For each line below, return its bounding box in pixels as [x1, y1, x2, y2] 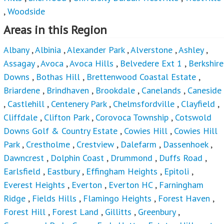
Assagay [3, 57, 34, 69]
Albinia [35, 44, 61, 56]
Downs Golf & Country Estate [3, 125, 117, 137]
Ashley [178, 44, 203, 56]
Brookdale [95, 84, 135, 96]
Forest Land [52, 206, 98, 218]
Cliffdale [3, 111, 37, 123]
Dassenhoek [163, 138, 208, 150]
